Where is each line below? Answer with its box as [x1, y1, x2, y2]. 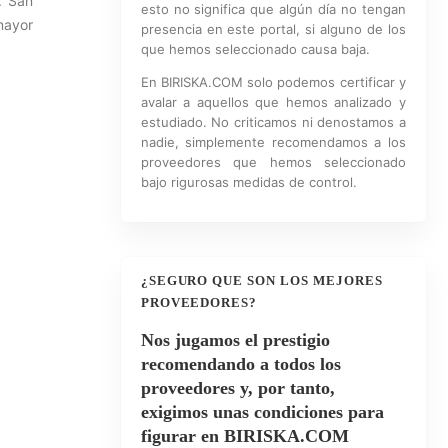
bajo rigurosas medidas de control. [140, 174, 357, 190]
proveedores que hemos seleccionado [140, 154, 406, 170]
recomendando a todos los [140, 354, 341, 374]
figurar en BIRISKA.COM [140, 426, 349, 446]
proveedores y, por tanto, [140, 378, 335, 398]
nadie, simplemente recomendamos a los [140, 134, 406, 150]
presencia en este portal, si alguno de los [140, 21, 406, 37]
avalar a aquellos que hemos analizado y [140, 94, 406, 110]
